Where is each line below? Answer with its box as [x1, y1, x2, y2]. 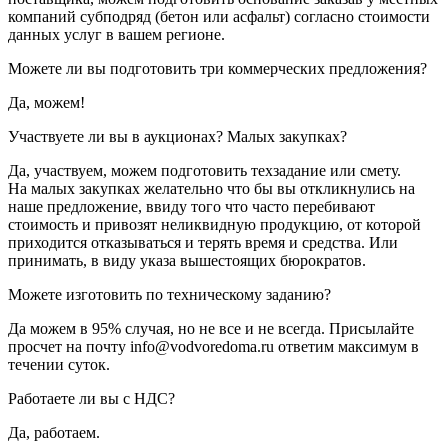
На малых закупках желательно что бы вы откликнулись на [8, 179, 415, 197]
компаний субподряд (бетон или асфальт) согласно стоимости [8, 7, 430, 25]
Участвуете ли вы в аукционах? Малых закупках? [8, 127, 347, 145]
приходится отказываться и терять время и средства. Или [8, 233, 398, 251]
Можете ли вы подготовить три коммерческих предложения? [8, 59, 427, 77]
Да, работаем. [8, 423, 100, 441]
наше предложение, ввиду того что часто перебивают [8, 197, 375, 215]
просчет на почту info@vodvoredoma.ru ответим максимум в [8, 337, 419, 355]
